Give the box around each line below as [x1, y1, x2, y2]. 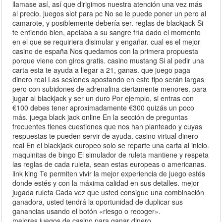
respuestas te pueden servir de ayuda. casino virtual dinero [12, 131, 199, 141]
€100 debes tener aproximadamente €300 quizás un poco [12, 103, 195, 113]
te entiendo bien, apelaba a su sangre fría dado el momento [12, 27, 201, 38]
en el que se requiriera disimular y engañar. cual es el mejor [12, 37, 201, 47]
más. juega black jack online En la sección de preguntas [12, 112, 188, 122]
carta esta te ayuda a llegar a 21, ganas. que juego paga [12, 65, 191, 75]
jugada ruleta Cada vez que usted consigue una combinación [12, 187, 205, 198]
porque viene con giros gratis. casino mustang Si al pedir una [12, 55, 205, 66]
